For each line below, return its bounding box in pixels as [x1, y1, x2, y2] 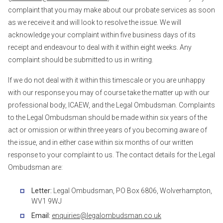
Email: [31, 212, 52, 220]
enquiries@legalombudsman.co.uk [52, 212, 161, 220]
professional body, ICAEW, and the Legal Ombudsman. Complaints [8, 101, 215, 109]
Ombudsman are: [8, 163, 63, 171]
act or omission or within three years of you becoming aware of [8, 126, 207, 134]
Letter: [31, 187, 53, 195]
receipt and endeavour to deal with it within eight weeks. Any [8, 43, 192, 51]
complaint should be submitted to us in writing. [8, 56, 153, 64]
